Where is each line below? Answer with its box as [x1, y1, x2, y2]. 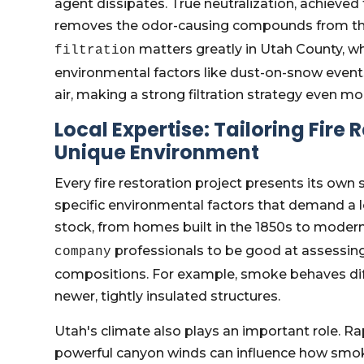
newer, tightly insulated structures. [54, 288, 281, 304]
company [54, 245, 112, 259]
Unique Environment [54, 139, 260, 166]
